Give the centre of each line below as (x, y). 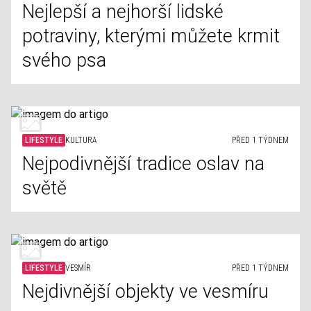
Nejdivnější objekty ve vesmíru (145, 292)
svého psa (64, 60)
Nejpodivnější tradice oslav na (143, 164)
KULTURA (81, 140)
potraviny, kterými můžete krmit (151, 36)
